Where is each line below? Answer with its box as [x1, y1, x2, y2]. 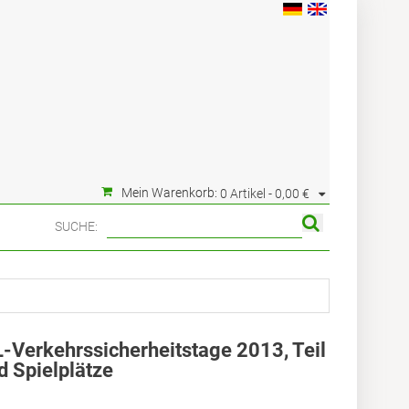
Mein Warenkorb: [121, 185, 217, 200]
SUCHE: [55, 219, 98, 234]
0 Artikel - [220, 186, 275, 201]
